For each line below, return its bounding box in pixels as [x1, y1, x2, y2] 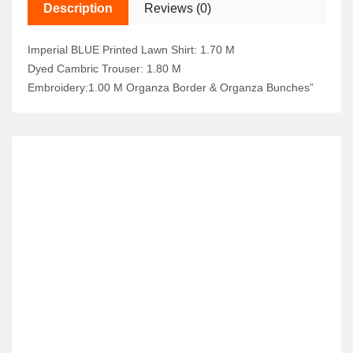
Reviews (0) [144, 2, 211, 15]
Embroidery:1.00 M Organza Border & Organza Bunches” [28, 81, 314, 94]
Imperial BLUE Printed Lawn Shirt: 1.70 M [28, 43, 235, 56]
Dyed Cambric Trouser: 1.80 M [28, 62, 181, 75]
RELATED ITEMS [12, 144, 113, 158]
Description [43, 2, 113, 15]
